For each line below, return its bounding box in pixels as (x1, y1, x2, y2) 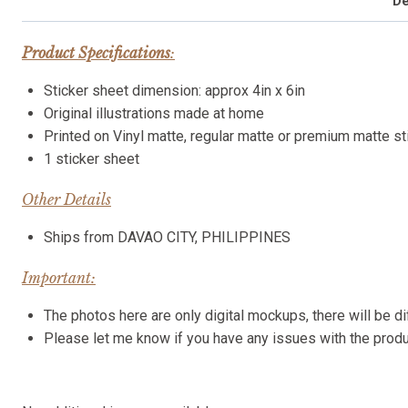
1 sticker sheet (44, 149, 139, 168)
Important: (22, 268, 96, 287)
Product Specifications (22, 43, 170, 62)
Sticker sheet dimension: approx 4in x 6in (44, 81, 305, 99)
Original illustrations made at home (44, 104, 264, 122)
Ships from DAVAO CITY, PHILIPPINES (44, 228, 291, 246)
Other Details (22, 189, 111, 209)
